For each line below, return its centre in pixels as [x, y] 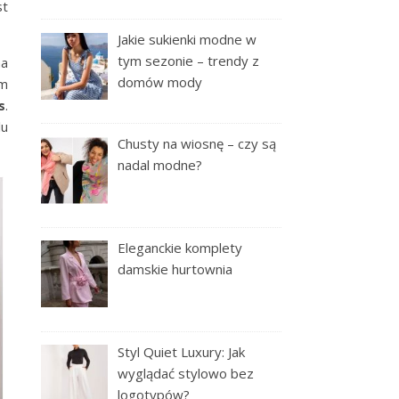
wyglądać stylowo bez [186, 373]
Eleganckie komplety [180, 247]
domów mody [160, 82]
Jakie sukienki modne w [187, 40]
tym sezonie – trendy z [189, 61]
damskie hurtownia [175, 269]
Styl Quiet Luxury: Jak [182, 351]
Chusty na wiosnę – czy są [197, 143]
